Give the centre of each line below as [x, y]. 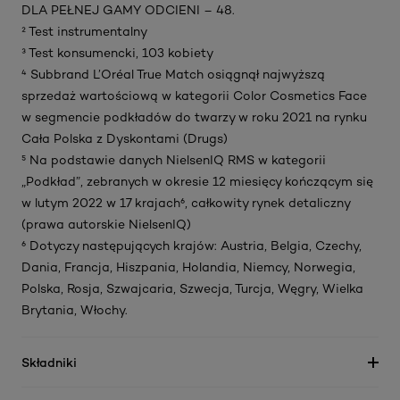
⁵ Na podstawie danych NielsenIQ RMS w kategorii [174, 160]
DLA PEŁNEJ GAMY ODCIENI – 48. [128, 10]
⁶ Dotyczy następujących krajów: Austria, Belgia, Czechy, [192, 246]
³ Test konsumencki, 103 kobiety [117, 53]
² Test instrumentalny [84, 32]
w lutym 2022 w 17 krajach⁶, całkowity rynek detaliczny [186, 203]
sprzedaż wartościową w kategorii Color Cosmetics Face [194, 96]
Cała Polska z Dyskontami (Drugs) [125, 139]
